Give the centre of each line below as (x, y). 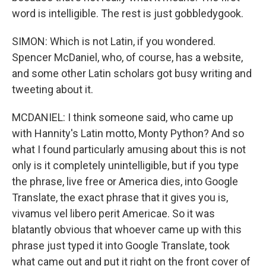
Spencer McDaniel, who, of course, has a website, (127, 57)
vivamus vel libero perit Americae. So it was (113, 213)
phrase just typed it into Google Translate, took (121, 246)
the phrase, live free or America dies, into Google (125, 181)
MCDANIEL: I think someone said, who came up (123, 117)
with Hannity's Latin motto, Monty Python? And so (128, 133)
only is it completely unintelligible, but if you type (125, 165)
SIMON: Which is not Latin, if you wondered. (114, 41)
